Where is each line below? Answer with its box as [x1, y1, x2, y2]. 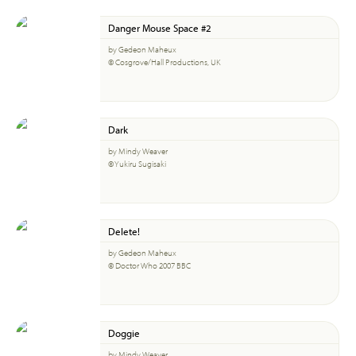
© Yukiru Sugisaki [108, 158, 166, 169]
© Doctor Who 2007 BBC [108, 260, 191, 271]
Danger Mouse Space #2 [108, 21, 211, 34]
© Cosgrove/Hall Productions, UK [108, 56, 220, 68]
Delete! [108, 224, 140, 238]
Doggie [108, 326, 140, 339]
